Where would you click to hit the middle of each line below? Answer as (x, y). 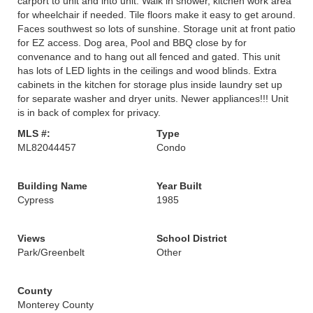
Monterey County (56, 305)
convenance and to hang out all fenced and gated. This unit (149, 57)
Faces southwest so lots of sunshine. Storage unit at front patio (156, 29)
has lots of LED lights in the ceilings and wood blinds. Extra (147, 71)
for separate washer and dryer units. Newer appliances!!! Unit (153, 99)
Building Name (52, 186)
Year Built (179, 186)
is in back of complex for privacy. (89, 112)
